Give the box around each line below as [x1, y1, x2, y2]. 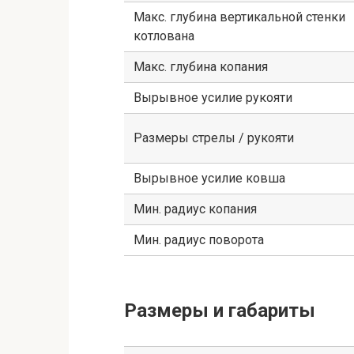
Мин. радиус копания [134, 201, 257, 217]
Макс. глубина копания [134, 58, 268, 74]
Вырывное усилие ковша [134, 170, 285, 186]
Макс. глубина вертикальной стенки [134, 9, 345, 24]
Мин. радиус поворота [134, 232, 264, 247]
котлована [134, 28, 194, 43]
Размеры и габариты [124, 299, 315, 322]
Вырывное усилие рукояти [134, 89, 292, 105]
